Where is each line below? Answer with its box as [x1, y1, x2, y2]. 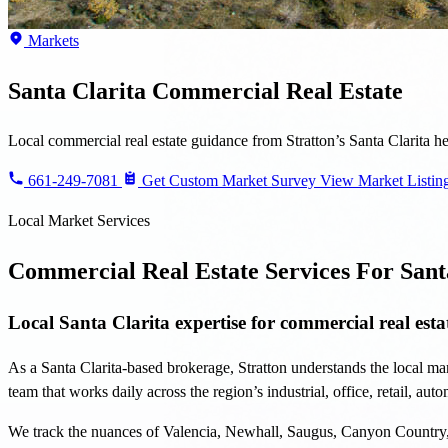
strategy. [8, 332, 60, 350]
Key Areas [8, 412, 75, 430]
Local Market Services [8, 98, 150, 116]
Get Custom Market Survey [138, 58, 320, 76]
